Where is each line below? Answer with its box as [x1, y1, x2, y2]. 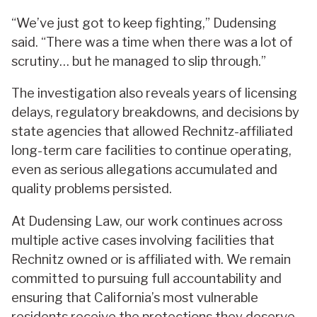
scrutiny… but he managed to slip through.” [11, 52, 266, 69]
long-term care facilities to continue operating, [11, 142, 292, 159]
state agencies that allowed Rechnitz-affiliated [11, 123, 293, 140]
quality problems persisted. [11, 180, 172, 197]
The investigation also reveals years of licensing [11, 85, 297, 102]
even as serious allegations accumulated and [11, 161, 277, 178]
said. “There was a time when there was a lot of [11, 33, 293, 50]
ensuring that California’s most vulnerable [11, 289, 258, 306]
